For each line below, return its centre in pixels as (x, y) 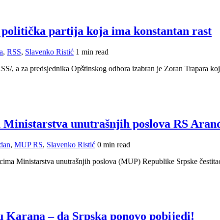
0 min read (114, 144)
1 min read (92, 52)
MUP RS (28, 144)
